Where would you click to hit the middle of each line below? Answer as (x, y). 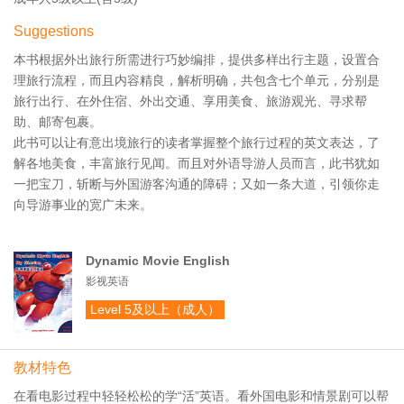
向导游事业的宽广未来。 (83, 205)
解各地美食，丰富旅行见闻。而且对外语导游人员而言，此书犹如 (197, 163)
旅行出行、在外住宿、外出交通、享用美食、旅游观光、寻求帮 (190, 101)
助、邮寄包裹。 (58, 122)
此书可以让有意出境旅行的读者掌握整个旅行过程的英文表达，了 (197, 142)
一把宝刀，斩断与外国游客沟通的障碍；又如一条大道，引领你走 (197, 184)
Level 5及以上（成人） (155, 309)
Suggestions (54, 31)
